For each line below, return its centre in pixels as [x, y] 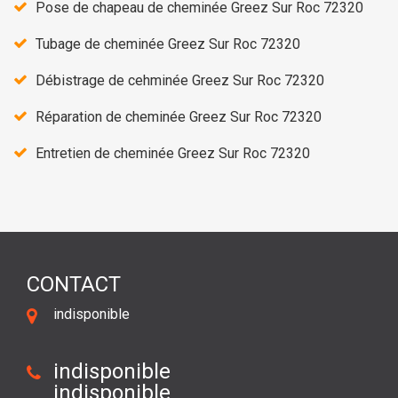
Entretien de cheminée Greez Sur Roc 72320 [173, 153]
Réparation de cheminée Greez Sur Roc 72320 [179, 116]
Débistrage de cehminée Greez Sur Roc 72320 [180, 80]
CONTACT [74, 284]
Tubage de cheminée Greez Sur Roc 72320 [168, 44]
